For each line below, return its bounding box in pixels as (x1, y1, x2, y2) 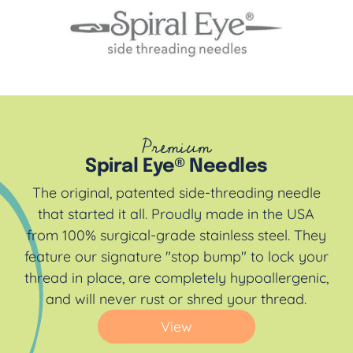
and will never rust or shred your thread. (46, 290, 307, 309)
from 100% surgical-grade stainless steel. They (26, 226, 326, 245)
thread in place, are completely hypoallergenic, (24, 269, 329, 288)
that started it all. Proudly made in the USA (38, 205, 315, 224)
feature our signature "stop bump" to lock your (24, 247, 329, 266)
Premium (142, 128, 211, 165)
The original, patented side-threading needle (32, 184, 321, 203)
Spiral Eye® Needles (85, 156, 268, 176)
